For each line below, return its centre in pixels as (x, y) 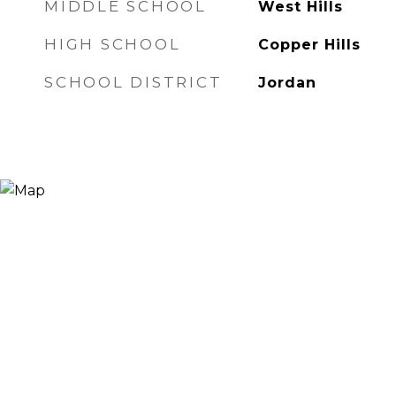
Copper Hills (309, 45)
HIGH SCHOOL (113, 44)
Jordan (287, 83)
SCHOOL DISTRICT (133, 82)
